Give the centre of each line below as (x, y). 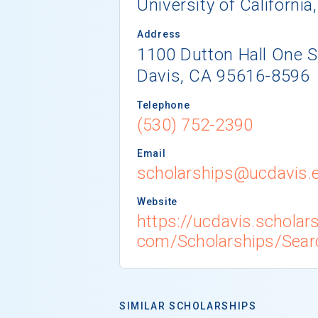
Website (157, 201)
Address (159, 34)
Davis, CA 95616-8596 (224, 76)
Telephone (164, 105)
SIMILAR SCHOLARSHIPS (188, 306)
